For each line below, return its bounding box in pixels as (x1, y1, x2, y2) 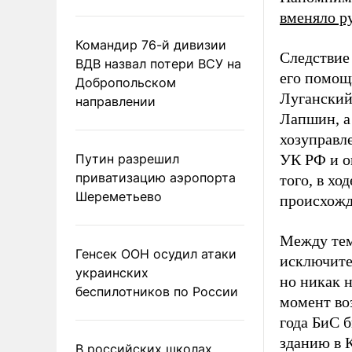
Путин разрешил (75, 150, 179, 167)
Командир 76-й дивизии (75, 36, 226, 53)
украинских (75, 264, 148, 280)
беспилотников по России (75, 283, 238, 299)
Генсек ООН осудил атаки (75, 245, 236, 262)
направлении (75, 93, 156, 109)
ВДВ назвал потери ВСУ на (75, 55, 241, 71)
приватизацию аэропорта (75, 169, 236, 185)
